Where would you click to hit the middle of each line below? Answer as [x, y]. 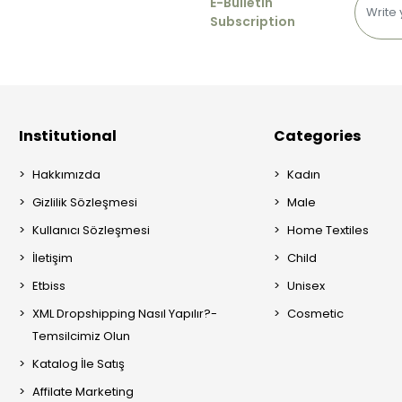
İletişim [52, 258]
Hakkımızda [66, 174]
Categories [318, 135]
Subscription [253, 21]
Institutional [67, 135]
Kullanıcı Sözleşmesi [91, 230]
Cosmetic [316, 313]
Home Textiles [328, 230]
